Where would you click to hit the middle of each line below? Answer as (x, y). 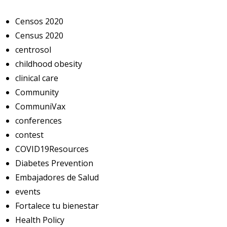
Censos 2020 (39, 21)
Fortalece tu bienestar (57, 205)
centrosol (33, 49)
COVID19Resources (52, 149)
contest (29, 135)
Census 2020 (39, 35)
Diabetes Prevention (54, 163)
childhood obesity (49, 64)
